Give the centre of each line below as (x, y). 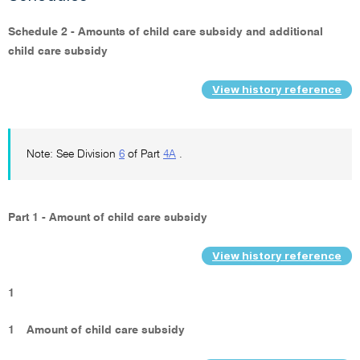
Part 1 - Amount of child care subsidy (109, 218)
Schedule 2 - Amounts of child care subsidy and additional (166, 32)
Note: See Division (73, 154)
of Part (144, 154)
